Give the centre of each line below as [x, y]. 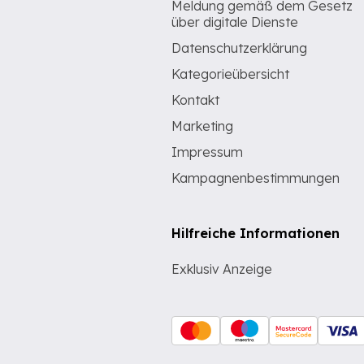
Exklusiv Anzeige [222, 269]
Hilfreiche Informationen [256, 233]
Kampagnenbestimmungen [256, 178]
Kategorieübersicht [230, 74]
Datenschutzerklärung [239, 48]
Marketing [202, 126]
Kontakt [195, 100]
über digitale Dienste [235, 22]
